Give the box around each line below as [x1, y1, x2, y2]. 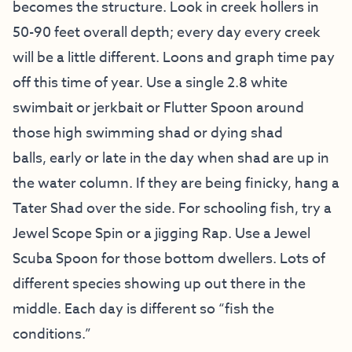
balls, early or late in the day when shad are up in [13, 147, 329, 169]
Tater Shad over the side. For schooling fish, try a [13, 197, 332, 219]
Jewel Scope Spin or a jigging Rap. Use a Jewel [13, 222, 310, 244]
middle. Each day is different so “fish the [13, 298, 274, 320]
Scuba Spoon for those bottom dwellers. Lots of [13, 247, 325, 269]
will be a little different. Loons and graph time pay [13, 46, 335, 68]
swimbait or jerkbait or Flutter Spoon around [13, 97, 304, 119]
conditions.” [13, 323, 94, 345]
